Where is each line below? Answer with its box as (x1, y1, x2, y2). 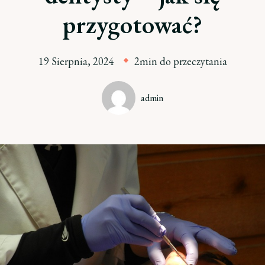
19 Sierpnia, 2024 (38, 54, 114, 69)
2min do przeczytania (134, 54, 227, 69)
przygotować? (63, 8, 202, 41)
